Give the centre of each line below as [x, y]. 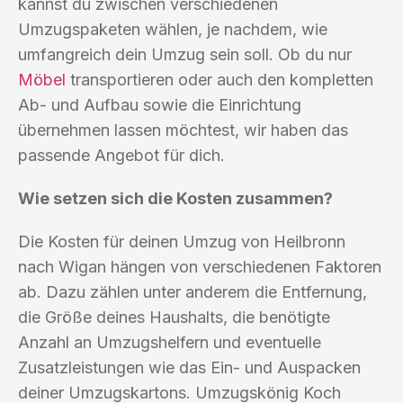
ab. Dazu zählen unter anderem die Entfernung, [193, 291]
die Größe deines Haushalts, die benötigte [174, 317]
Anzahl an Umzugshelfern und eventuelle [170, 342]
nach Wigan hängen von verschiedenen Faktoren [200, 266]
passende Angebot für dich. [121, 155]
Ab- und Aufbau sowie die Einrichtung [160, 104]
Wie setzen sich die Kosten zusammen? [175, 198]
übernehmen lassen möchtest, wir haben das [183, 130]
